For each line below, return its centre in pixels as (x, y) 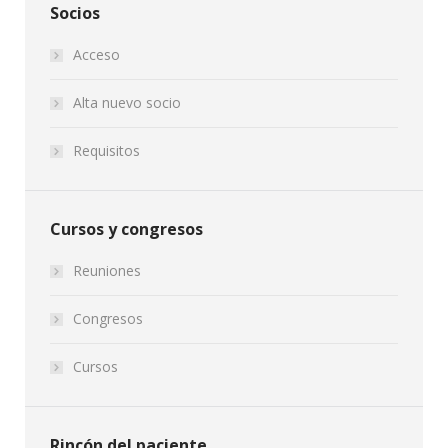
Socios (75, 13)
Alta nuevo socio (127, 102)
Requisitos (106, 150)
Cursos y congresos (126, 229)
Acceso (96, 54)
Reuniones (107, 270)
